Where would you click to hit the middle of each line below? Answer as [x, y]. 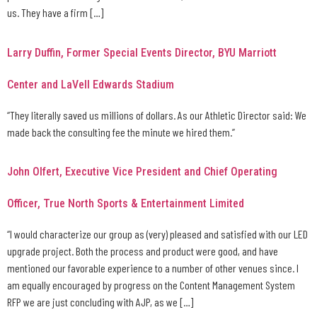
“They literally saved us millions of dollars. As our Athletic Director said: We [157, 115]
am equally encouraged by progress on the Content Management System [151, 285]
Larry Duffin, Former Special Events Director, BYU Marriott [142, 52]
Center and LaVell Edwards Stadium [91, 84]
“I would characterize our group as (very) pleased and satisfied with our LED [157, 234]
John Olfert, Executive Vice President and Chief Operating [142, 172]
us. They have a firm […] [55, 13]
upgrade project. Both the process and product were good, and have [143, 251]
